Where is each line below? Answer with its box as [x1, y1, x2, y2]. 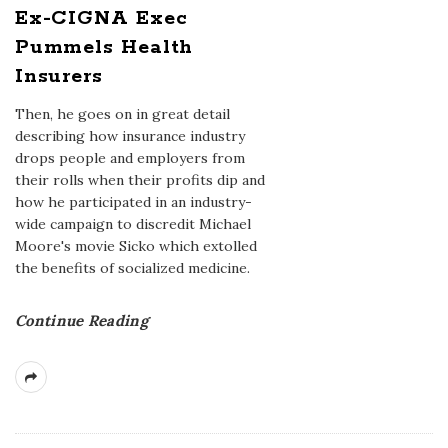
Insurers [15, 64, 103, 89]
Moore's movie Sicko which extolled [15, 237, 257, 255]
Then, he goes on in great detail [15, 105, 230, 123]
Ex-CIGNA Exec [15, 6, 188, 31]
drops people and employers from [15, 149, 245, 167]
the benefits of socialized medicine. [15, 259, 250, 277]
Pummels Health [15, 35, 194, 60]
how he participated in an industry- [15, 193, 252, 211]
